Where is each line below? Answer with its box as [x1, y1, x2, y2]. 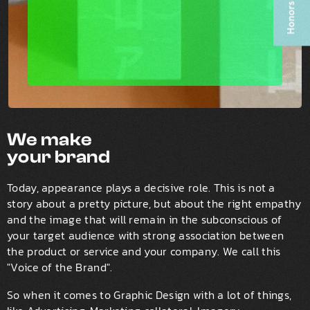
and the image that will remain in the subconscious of [7, 212, 282, 228]
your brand [7, 146, 111, 167]
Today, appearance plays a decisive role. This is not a [7, 180, 275, 197]
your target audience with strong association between [7, 228, 284, 244]
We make [7, 129, 93, 149]
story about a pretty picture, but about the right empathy [7, 196, 302, 212]
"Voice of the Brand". [7, 259, 113, 276]
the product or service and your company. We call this [7, 244, 281, 260]
